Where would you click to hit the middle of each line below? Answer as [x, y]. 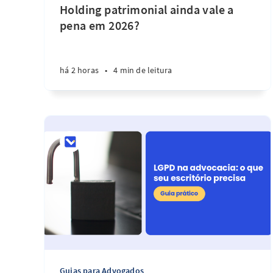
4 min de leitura [143, 70]
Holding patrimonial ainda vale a [147, 9]
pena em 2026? [100, 25]
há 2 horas [79, 70]
